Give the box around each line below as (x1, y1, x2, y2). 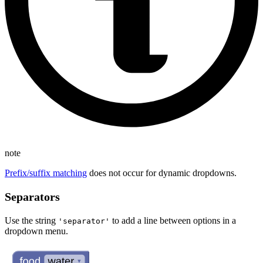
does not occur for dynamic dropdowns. (87, 167, 237, 178)
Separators (5, 190, 60, 203)
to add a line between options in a (110, 215, 236, 225)
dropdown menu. (5, 225, 68, 236)
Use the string (5, 215, 58, 225)
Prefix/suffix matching (5, 167, 87, 178)
